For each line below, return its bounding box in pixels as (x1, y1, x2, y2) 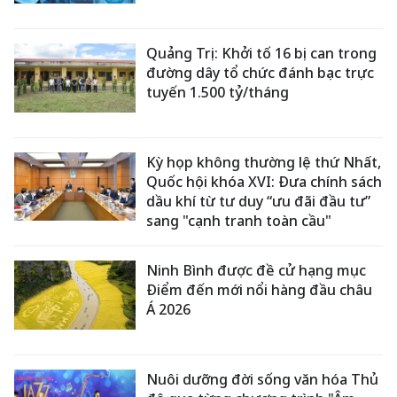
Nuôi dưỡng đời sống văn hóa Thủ (146, 369, 379, 389)
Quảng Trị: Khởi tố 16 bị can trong (146, 43, 378, 63)
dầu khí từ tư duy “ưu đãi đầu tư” (146, 191, 371, 211)
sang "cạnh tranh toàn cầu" (146, 210, 332, 230)
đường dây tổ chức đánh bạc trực (146, 62, 375, 82)
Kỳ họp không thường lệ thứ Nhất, (146, 152, 382, 172)
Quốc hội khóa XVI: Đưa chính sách (146, 171, 383, 191)
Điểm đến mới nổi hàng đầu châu (146, 280, 373, 300)
